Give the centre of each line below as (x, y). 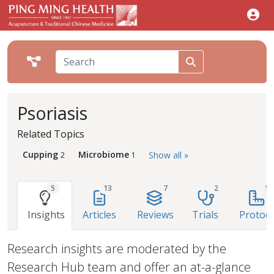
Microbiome (104, 154)
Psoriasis (52, 113)
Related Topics (51, 134)
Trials (205, 215)
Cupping (40, 154)
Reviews (155, 215)
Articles (99, 215)
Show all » (168, 155)
